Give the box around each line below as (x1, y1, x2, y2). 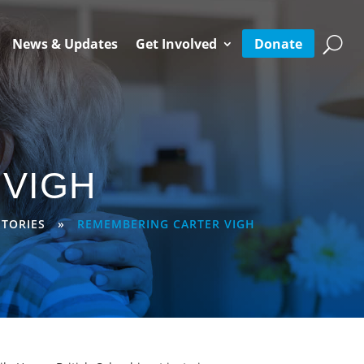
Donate (254, 34, 302, 53)
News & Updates (12, 35, 118, 53)
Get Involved (136, 35, 217, 53)
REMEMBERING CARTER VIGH (76, 215, 255, 232)
